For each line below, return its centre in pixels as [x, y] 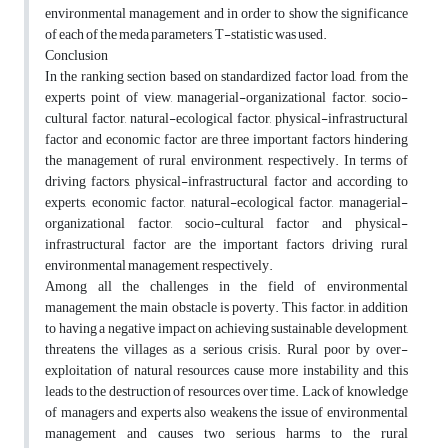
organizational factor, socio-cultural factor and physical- [226, 224]
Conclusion [76, 56]
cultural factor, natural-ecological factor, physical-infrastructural [226, 119]
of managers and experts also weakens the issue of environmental [226, 413]
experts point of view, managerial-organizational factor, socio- [226, 98]
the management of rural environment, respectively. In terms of [226, 161]
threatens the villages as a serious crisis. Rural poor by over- [226, 350]
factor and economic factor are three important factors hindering [226, 140]
